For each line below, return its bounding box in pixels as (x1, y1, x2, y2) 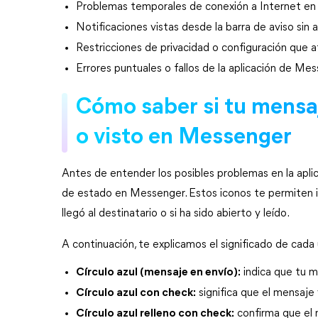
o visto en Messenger (76, 126, 292, 149)
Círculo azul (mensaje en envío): (76, 267, 241, 278)
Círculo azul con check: (76, 287, 196, 299)
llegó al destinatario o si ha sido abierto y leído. (62, 208, 290, 219)
